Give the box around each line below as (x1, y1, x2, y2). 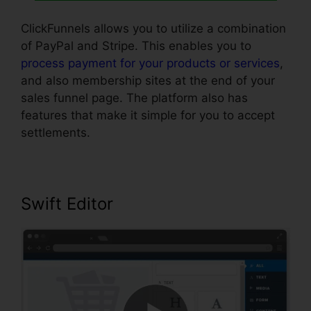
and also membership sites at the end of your (21, 74, 275, 88)
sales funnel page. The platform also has (21, 91, 248, 106)
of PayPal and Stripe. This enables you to (21, 39, 251, 53)
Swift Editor (21, 194, 113, 215)
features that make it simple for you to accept (21, 108, 275, 123)
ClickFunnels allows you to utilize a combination (21, 22, 286, 36)
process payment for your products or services (21, 56, 280, 71)
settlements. (21, 126, 90, 140)
